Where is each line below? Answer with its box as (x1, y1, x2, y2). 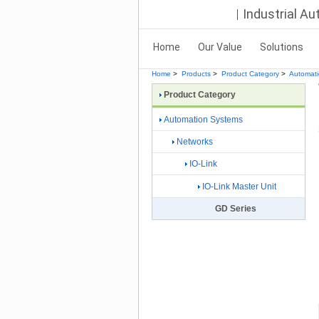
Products (182, 70, 211, 78)
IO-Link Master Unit (202, 181, 276, 192)
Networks (177, 136, 213, 147)
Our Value (198, 41, 242, 53)
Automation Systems (164, 114, 243, 125)
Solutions (260, 41, 303, 53)
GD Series (215, 204, 256, 214)
